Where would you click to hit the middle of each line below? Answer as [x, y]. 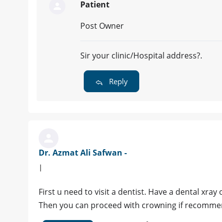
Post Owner [102, 26]
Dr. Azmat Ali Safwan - [83, 153]
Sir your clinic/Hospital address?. [141, 56]
